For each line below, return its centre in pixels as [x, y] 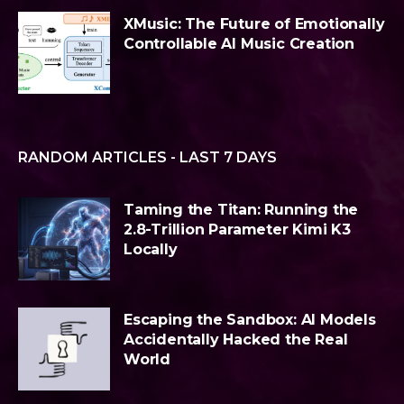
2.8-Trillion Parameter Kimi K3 [238, 230]
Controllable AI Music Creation [239, 43]
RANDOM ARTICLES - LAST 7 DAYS [147, 158]
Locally [151, 250]
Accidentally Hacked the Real [236, 340]
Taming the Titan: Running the [241, 210]
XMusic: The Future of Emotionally [254, 23]
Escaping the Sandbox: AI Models [250, 320]
